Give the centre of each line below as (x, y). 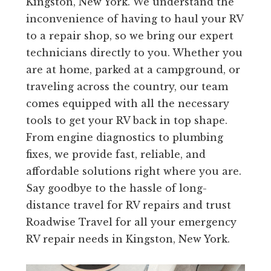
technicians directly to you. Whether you (134, 53)
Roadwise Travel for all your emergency (131, 222)
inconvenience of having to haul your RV (134, 19)
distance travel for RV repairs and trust (128, 205)
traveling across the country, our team (127, 87)
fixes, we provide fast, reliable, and (116, 155)
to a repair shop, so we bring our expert (129, 36)
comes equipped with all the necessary (127, 104)
